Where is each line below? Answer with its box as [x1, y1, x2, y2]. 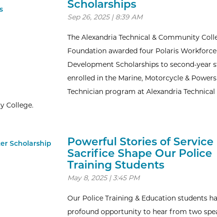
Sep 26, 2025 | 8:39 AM [67, 13, 142, 21]
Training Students [67, 158, 164, 171]
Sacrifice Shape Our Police [67, 147, 212, 160]
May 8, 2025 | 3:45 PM [67, 173, 139, 182]
